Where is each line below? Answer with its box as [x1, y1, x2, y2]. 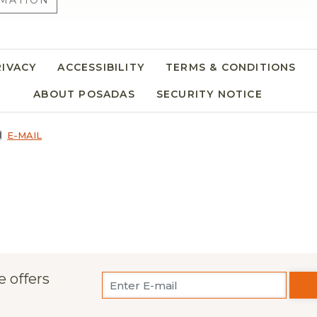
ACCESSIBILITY [57, 61, 145, 74]
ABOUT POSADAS [33, 88, 135, 100]
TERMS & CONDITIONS [166, 61, 296, 74]
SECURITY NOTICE [156, 88, 263, 100]
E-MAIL [7, 129, 42, 141]
